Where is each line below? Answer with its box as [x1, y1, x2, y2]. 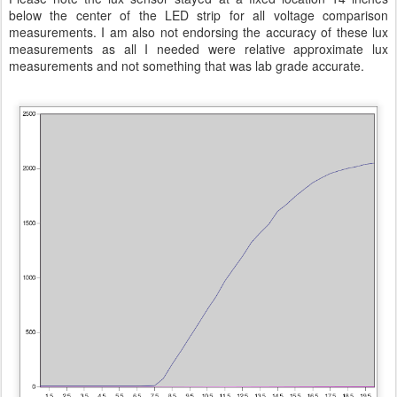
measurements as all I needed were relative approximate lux [9, 39, 388, 58]
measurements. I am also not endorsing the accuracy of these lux [9, 22, 388, 41]
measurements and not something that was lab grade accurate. [9, 56, 364, 74]
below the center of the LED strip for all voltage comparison [9, 5, 388, 24]
